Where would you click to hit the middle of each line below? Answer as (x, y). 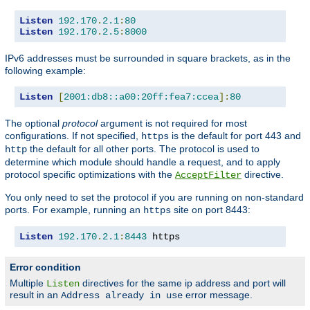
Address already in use (122, 295)
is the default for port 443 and (235, 135)
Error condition (45, 267)
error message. (218, 294)
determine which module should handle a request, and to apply (143, 162)
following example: (45, 70)
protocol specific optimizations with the (90, 174)
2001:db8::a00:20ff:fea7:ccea (141, 97)
